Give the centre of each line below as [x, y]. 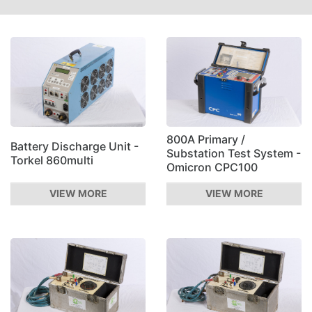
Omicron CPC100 [212, 167]
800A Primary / [206, 139]
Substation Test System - [234, 153]
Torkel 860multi [52, 160]
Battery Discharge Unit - [75, 146]
